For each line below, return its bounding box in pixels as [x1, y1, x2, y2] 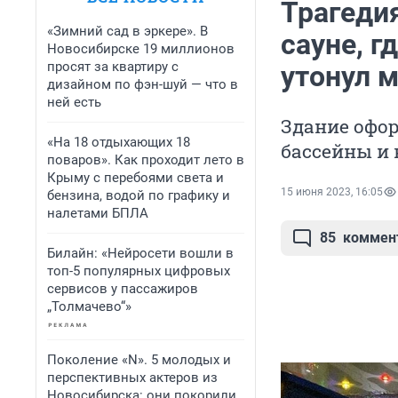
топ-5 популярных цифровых [47, 263, 230, 279]
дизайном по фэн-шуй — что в [47, 76, 238, 92]
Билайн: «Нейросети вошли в [47, 245, 234, 261]
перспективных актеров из [47, 370, 218, 386]
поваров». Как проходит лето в [47, 152, 244, 168]
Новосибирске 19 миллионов [47, 41, 235, 57]
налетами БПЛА [47, 205, 148, 221]
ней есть [47, 94, 101, 110]
